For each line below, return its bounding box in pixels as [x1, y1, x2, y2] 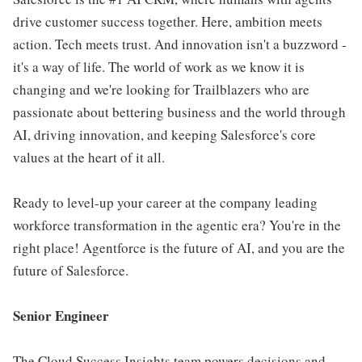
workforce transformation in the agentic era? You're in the [13, 216, 341, 234]
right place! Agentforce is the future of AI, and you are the [13, 238, 345, 257]
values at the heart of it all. [13, 148, 165, 166]
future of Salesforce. [13, 261, 128, 280]
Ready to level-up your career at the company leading [13, 193, 318, 212]
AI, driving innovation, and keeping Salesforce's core [13, 125, 316, 144]
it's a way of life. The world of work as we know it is [13, 57, 305, 76]
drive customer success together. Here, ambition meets [13, 12, 322, 31]
